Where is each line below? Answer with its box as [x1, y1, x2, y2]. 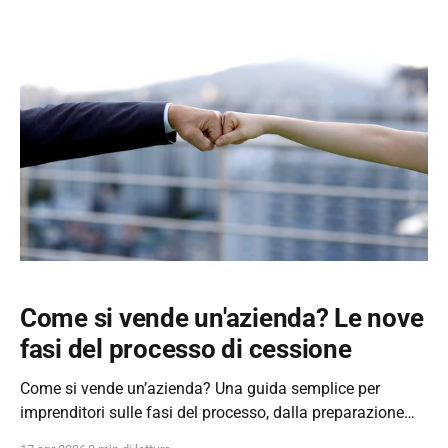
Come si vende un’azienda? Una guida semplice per [20, 378, 380, 398]
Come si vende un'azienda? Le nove [20, 302, 424, 333]
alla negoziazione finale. [20, 426, 191, 446]
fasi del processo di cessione [20, 333, 352, 364]
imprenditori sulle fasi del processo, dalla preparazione [20, 402, 404, 422]
